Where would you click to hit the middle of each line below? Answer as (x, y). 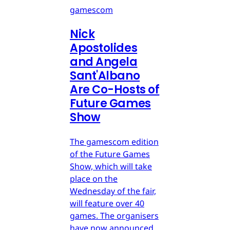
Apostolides (104, 48)
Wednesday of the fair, (113, 191)
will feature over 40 (107, 203)
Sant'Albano (105, 75)
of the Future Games (110, 154)
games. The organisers (114, 215)
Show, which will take (111, 166)
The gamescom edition (114, 141)
